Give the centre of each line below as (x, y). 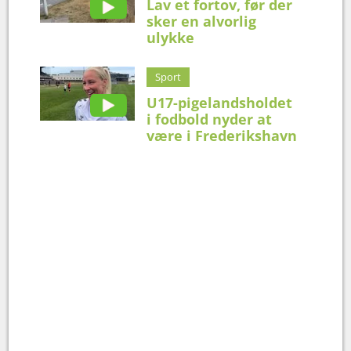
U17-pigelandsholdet (220, 102)
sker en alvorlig (202, 21)
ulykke (171, 37)
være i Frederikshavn (222, 135)
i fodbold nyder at (210, 119)
